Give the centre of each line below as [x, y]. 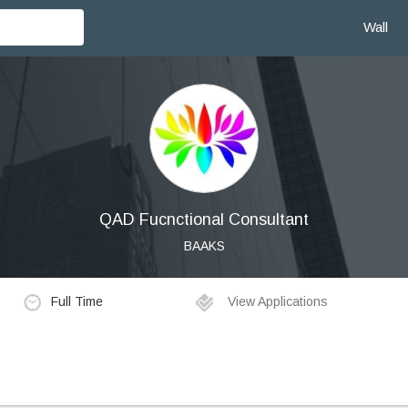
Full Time [76, 301]
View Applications [276, 302]
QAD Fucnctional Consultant [204, 219]
